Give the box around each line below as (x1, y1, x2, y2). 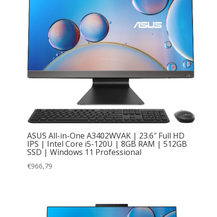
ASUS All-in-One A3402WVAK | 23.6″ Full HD (27, 130, 185, 141)
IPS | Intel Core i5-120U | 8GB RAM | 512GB (27, 139, 187, 150)
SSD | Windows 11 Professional (27, 147, 141, 158)
